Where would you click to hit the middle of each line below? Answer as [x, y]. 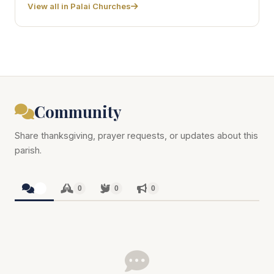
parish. [28, 150]
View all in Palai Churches [79, 6]
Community [78, 112]
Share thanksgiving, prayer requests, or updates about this [136, 136]
